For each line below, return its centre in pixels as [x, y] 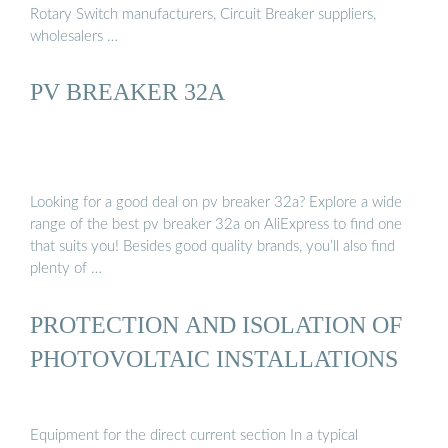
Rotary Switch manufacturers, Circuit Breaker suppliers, [203, 14]
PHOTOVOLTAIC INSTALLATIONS [214, 358]
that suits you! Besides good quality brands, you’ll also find [212, 247]
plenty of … [66, 269]
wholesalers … [74, 36]
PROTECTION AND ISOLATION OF [216, 324]
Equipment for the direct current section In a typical [194, 435]
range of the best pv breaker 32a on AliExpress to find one [216, 225]
